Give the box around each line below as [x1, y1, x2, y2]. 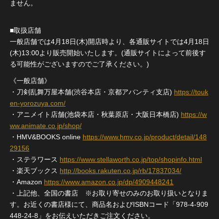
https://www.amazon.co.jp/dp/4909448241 [44, 177, 174, 186]
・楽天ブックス [10, 166, 60, 175]
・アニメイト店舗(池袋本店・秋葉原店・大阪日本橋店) [10, 110, 181, 118]
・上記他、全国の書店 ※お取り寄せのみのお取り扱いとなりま [10, 189, 208, 197]
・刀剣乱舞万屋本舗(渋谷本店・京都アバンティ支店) [10, 88, 174, 96]
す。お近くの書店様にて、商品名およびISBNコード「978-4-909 [10, 200, 208, 208]
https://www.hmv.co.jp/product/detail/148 [83, 132, 207, 141]
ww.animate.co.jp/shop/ [10, 121, 82, 130]
